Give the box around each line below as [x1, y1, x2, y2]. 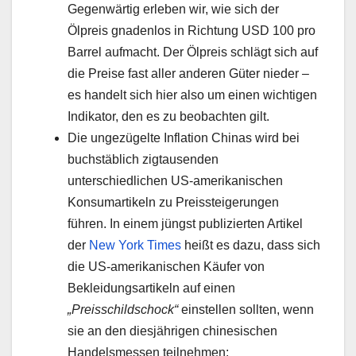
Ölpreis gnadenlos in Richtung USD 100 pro [68, 24, 315, 38]
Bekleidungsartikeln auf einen [68, 281, 235, 296]
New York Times [89, 238, 181, 253]
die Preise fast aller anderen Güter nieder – [68, 67, 309, 81]
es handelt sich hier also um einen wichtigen [68, 88, 317, 103]
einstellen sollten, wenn [178, 303, 314, 317]
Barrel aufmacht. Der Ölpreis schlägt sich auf [68, 45, 318, 60]
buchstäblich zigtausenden [68, 153, 219, 167]
